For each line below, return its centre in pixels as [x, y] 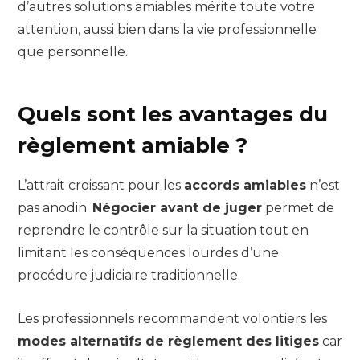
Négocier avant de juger [177, 207]
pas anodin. [55, 207]
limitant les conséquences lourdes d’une [148, 252]
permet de [298, 207]
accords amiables [245, 185]
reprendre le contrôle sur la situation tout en [163, 230]
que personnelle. [73, 52]
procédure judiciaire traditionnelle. [129, 275]
